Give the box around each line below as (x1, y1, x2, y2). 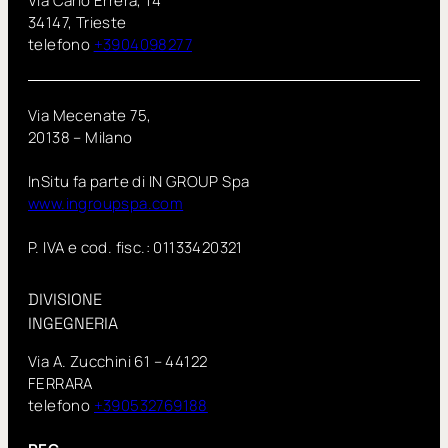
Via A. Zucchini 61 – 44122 (28, 351, 208, 373)
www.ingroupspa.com (28, 193, 184, 215)
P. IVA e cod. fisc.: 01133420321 (28, 237, 243, 259)
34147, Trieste (28, 12, 127, 34)
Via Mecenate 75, (28, 105, 152, 127)
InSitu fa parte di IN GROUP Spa (28, 171, 250, 193)
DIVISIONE (28, 288, 102, 310)
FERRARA (28, 373, 93, 395)
